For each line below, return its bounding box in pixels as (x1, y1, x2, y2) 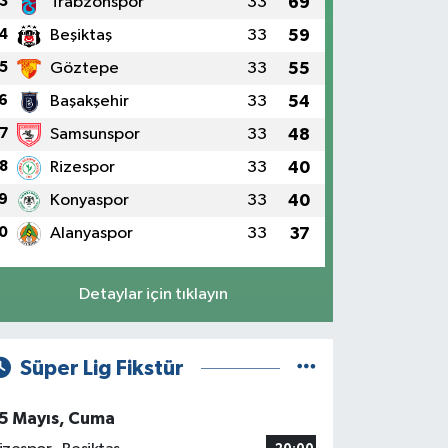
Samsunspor (49, 125, 140, 143)
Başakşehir (49, 92, 129, 110)
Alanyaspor (49, 224, 133, 242)
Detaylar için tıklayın (78, 285, 228, 303)
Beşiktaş (49, 26, 112, 44)
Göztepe (49, 59, 119, 77)
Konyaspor (49, 191, 129, 209)
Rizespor (49, 158, 115, 176)
